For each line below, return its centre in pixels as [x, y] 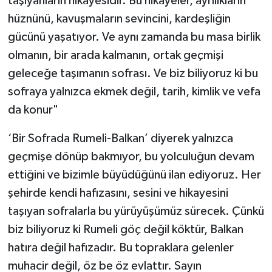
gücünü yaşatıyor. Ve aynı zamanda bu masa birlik [134, 37]
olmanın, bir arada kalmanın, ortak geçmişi [115, 55]
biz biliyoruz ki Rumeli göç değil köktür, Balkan [125, 229]
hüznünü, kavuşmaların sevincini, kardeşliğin [119, 19]
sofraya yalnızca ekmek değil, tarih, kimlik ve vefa [134, 91]
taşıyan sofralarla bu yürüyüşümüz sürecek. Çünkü [136, 211]
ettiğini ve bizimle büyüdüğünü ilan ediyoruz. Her [134, 175]
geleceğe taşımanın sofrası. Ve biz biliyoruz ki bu [133, 73]
